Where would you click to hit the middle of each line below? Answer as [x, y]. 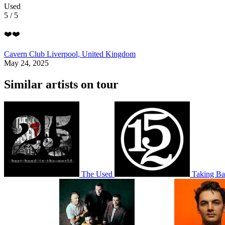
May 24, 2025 [26, 63]
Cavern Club [25, 54]
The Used [97, 174]
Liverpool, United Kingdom [91, 54]
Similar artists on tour [61, 84]
